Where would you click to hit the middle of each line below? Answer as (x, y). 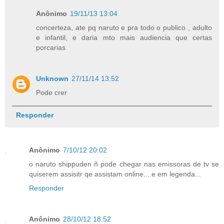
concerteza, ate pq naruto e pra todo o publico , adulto (124, 27)
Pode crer (52, 92)
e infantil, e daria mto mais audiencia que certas (124, 37)
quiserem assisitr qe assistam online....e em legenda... (115, 174)
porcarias (51, 47)
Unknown (52, 78)
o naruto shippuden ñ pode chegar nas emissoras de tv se (124, 164)
